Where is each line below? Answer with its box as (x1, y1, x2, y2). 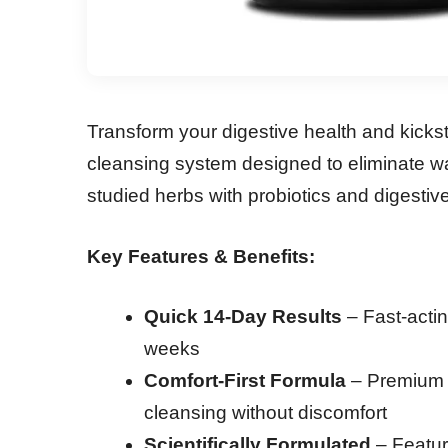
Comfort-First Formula (144, 370, 346, 392)
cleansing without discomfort (144, 402, 387, 424)
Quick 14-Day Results (144, 306, 342, 328)
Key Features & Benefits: (87, 245, 315, 267)
